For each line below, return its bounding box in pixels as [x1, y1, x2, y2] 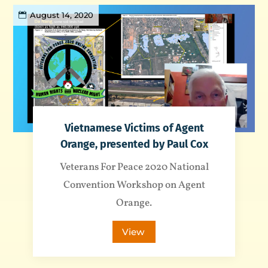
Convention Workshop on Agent [63, 178, 205, 193]
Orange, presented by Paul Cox [60, 138, 208, 151]
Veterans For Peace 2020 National [59, 160, 209, 175]
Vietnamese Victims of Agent [64, 121, 204, 135]
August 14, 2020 [30, 10, 94, 20]
